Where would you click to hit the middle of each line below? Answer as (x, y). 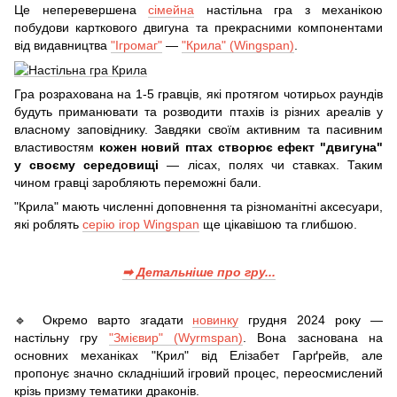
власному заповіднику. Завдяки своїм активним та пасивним (198, 130)
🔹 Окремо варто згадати (104, 320)
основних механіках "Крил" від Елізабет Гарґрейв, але (198, 356)
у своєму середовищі (87, 165)
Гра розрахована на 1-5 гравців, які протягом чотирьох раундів (198, 94)
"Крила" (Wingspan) (238, 45)
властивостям (57, 148)
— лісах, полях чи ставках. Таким (271, 165)
